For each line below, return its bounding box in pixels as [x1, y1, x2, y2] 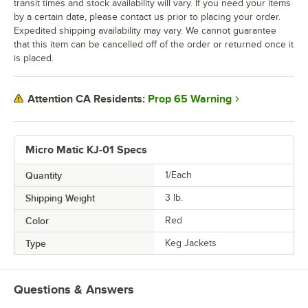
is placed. [14, 52, 54, 63]
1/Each [165, 169, 192, 180]
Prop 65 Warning [148, 92, 232, 105]
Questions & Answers [14, 282, 134, 296]
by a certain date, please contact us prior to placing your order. [14, 11, 280, 22]
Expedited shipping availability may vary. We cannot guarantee [14, 25, 276, 36]
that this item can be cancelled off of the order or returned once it [14, 38, 294, 49]
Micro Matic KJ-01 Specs [25, 143, 147, 156]
